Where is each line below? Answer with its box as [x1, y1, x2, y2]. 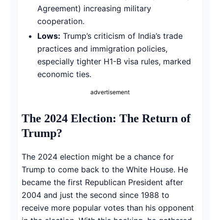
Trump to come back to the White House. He [22, 164, 188, 174]
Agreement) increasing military [37, 3, 151, 13]
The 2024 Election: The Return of [22, 111, 191, 125]
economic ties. [37, 69, 91, 79]
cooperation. [37, 16, 84, 26]
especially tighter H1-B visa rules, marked [37, 56, 191, 66]
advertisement [90, 88, 130, 96]
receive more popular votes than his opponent [22, 202, 194, 213]
